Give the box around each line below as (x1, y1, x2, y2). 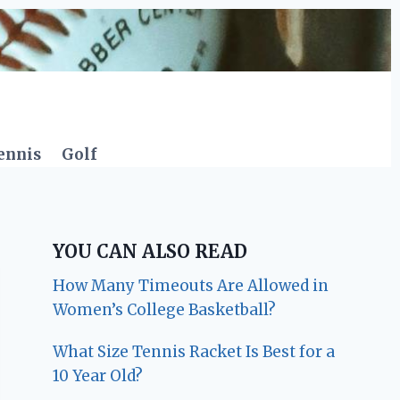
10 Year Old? (53, 366, 144, 387)
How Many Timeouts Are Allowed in (53, 276, 329, 296)
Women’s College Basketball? (53, 300, 277, 321)
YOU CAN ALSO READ (53, 240, 248, 263)
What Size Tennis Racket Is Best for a (53, 342, 336, 362)
